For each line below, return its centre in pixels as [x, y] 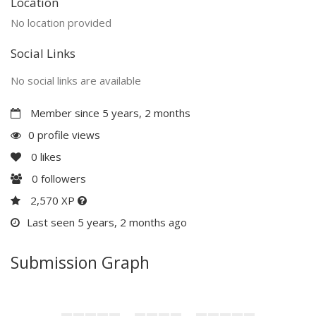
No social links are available [76, 80]
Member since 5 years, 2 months [109, 113]
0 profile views [64, 134]
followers [62, 178]
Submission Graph [80, 262]
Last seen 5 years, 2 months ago [107, 222]
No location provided [61, 22]
